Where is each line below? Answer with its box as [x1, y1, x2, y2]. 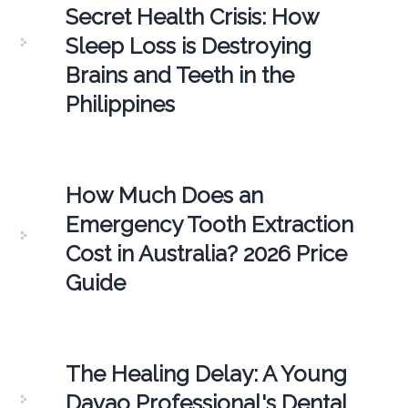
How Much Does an [65, 181, 263, 209]
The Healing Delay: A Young [65, 360, 347, 387]
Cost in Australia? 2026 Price [65, 240, 347, 267]
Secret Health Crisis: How [65, 3, 319, 30]
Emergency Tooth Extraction [65, 210, 353, 238]
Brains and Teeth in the [65, 61, 294, 88]
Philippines [65, 90, 175, 117]
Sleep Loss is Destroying [65, 32, 311, 59]
